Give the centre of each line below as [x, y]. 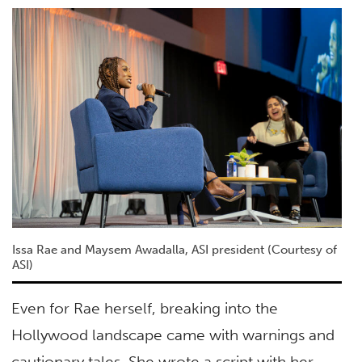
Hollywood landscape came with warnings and [173, 335]
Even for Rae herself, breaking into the [145, 309]
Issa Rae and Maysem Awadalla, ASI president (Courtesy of [174, 249]
